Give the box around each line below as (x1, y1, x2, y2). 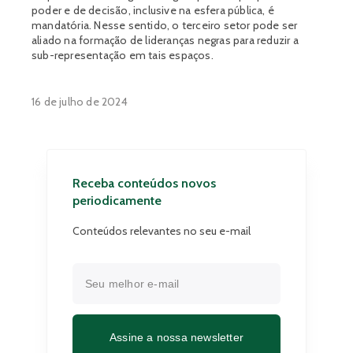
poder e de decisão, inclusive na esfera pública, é (32, 3, 275, 17)
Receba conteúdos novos (72, 176, 216, 191)
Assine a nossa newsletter (110, 330, 243, 344)
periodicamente (72, 193, 162, 208)
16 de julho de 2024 (32, 95, 128, 109)
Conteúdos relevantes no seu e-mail (72, 224, 251, 238)
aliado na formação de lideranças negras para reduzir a (32, 33, 299, 47)
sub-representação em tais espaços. (32, 48, 214, 62)
